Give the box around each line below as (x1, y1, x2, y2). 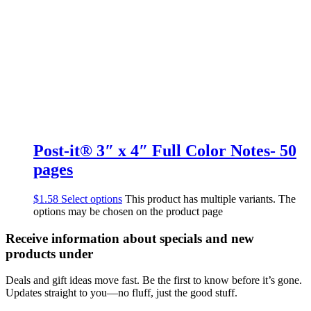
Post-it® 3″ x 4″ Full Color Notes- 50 (33, 142, 296, 160)
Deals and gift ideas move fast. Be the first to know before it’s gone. (6, 274, 302, 287)
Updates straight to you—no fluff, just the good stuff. (6, 287, 237, 299)
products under (6, 246, 93, 261)
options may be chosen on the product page (33, 205, 223, 217)
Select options (61, 192, 122, 205)
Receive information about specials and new (6, 230, 254, 246)
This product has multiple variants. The (125, 192, 296, 205)
